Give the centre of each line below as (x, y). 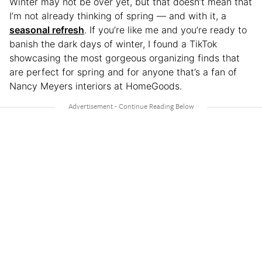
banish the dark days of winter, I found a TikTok (113, 44)
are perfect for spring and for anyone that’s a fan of (123, 72)
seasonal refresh (47, 30)
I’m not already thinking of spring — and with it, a (118, 15)
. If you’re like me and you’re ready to (166, 30)
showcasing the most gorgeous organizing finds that (125, 58)
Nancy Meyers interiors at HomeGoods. (97, 86)
